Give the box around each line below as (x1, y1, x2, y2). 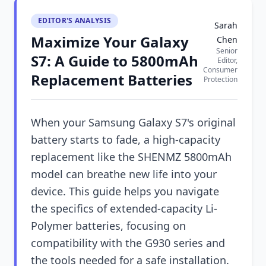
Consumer (203, 65, 237, 75)
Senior (216, 46, 237, 56)
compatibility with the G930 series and (31, 236, 225, 250)
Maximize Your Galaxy (31, 32, 189, 52)
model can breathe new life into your (31, 167, 217, 181)
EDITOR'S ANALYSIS (38, 15, 112, 26)
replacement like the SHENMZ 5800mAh (31, 150, 232, 164)
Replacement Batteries (31, 70, 192, 90)
